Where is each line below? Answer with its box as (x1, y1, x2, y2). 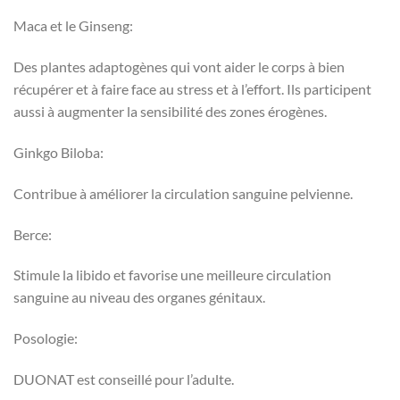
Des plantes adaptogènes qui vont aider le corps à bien (13, 58, 345, 76)
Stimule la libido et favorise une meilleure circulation (13, 266, 331, 284)
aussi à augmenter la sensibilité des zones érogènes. (13, 103, 327, 121)
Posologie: (13, 329, 78, 347)
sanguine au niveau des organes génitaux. (13, 288, 265, 306)
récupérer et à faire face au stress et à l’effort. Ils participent (13, 80, 371, 98)
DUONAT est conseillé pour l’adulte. (13, 370, 234, 387)
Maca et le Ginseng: (13, 17, 133, 35)
